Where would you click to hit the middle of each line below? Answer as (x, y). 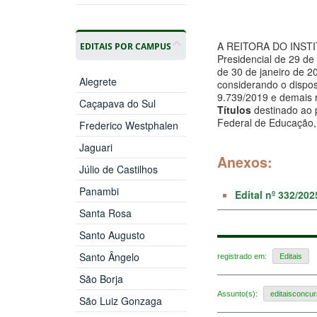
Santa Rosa (105, 213)
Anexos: (245, 162)
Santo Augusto (112, 235)
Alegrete (98, 81)
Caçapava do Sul (117, 103)
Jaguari (96, 147)
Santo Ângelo (109, 257)
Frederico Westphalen (128, 125)
